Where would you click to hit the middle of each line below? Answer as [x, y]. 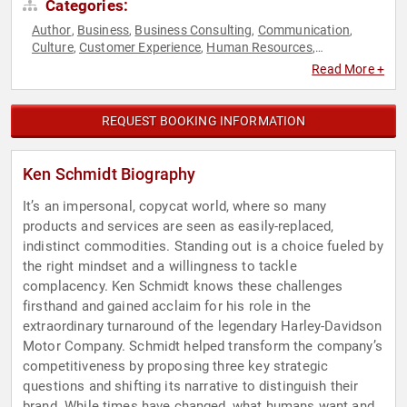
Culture [52, 48]
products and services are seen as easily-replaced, [179, 227]
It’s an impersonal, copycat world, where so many [175, 207]
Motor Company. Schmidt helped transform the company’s [203, 347]
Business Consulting [194, 30]
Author [51, 30]
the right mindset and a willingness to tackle [160, 267]
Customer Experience [140, 48]
